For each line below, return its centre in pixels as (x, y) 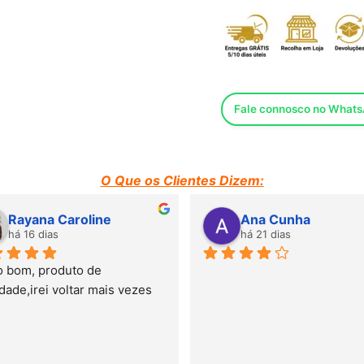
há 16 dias (33, 234)
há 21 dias (266, 234)
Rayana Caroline (60, 219)
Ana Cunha (275, 219)
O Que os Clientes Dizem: (182, 180)
